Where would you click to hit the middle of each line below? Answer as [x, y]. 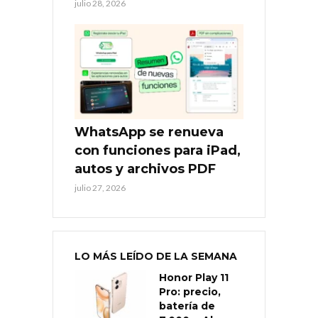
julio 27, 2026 [100, 188]
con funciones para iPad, [158, 151]
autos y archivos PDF [145, 169]
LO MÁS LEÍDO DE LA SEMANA [156, 257]
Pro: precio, [190, 292]
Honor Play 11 [194, 278]
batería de [187, 306]
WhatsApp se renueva [149, 132]
